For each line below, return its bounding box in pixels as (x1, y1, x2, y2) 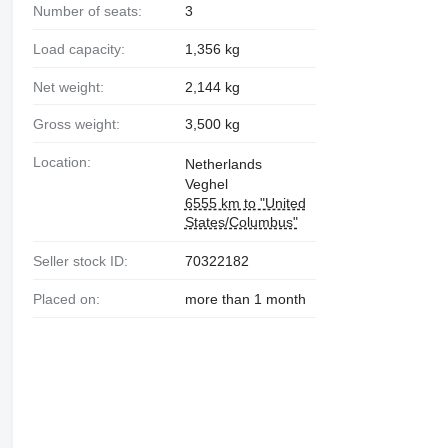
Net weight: (42, 78, 104, 95)
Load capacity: (40, 40, 125, 57)
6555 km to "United (184, 195, 306, 212)
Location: (40, 154, 91, 171)
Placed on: (41, 290, 100, 307)
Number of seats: (42, 2, 142, 19)
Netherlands (184, 156, 262, 173)
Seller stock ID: (41, 253, 128, 270)
